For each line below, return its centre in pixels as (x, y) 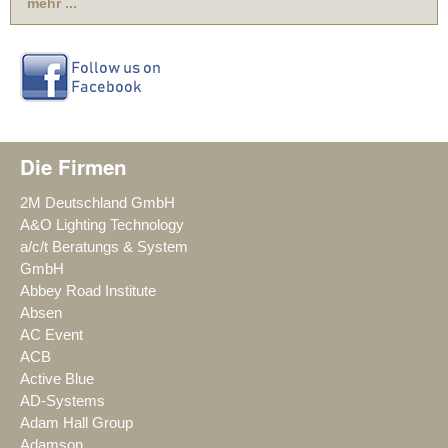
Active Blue (57, 378)
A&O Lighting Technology (102, 224)
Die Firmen (73, 166)
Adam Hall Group (76, 422)
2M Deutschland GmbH (97, 202)
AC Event (51, 334)
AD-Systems (62, 400)
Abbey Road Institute (88, 290)
